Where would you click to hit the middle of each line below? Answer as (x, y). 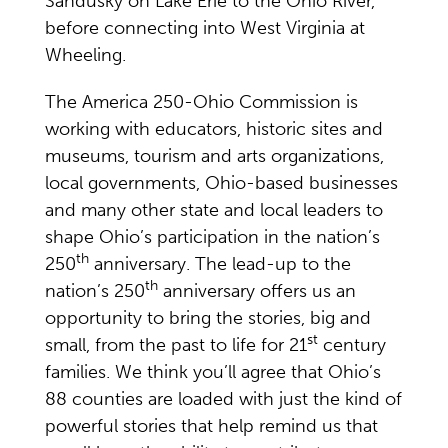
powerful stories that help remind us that (211, 425)
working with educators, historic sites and (214, 128)
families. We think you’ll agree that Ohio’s (213, 371)
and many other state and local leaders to (214, 209)
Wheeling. (85, 54)
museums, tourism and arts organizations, (214, 155)
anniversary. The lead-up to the (220, 263)
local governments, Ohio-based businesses (221, 182)
